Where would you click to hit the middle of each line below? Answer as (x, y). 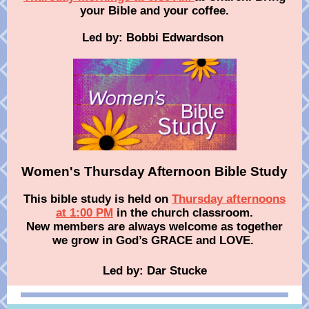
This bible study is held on (98, 199)
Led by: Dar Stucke (154, 271)
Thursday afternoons (229, 199)
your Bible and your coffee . (154, 11)
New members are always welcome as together (154, 227)
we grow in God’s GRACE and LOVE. (154, 240)
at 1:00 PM (84, 213)
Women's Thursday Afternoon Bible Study (154, 171)
